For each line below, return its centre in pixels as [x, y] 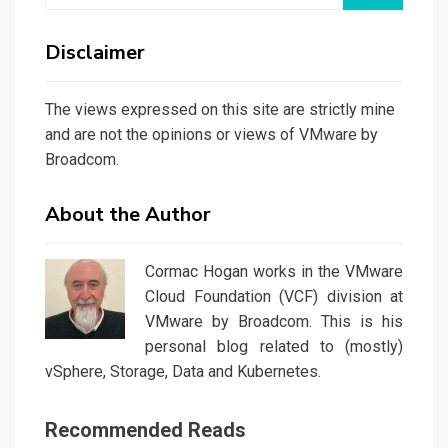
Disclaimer [95, 53]
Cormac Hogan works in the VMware [274, 272]
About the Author [128, 215]
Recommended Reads [145, 430]
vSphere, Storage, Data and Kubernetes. [183, 372]
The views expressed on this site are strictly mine [220, 110]
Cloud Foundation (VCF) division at [274, 297]
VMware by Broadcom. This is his [274, 322]
